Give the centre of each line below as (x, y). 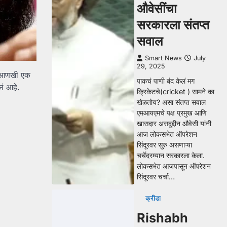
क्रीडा (153, 198)
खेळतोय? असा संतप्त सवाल (171, 102)
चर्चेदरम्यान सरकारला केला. (171, 155)
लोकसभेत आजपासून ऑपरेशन (174, 166)
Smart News (163, 58)
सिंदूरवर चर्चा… (156, 177)
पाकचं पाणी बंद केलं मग (166, 81)
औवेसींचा (157, 9)
